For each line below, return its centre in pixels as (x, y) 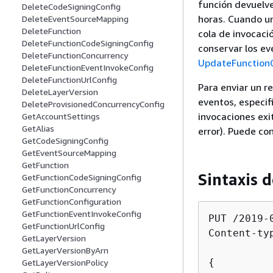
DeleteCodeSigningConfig (71, 7)
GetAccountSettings (61, 116)
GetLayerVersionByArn (65, 250)
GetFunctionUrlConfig (63, 226)
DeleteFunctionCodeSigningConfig (88, 43)
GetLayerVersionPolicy (65, 263)
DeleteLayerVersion (60, 92)
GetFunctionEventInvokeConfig (82, 214)
